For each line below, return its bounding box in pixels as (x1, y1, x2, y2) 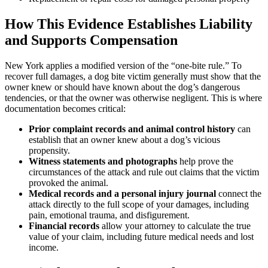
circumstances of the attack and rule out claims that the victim (29, 167, 259, 178)
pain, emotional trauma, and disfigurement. (29, 210, 190, 221)
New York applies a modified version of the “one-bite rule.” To (5, 60, 242, 71)
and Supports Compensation (5, 32, 178, 48)
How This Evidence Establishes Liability (5, 16, 252, 32)
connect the (216, 188, 261, 199)
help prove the (177, 156, 233, 167)
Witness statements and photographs (29, 156, 177, 167)
